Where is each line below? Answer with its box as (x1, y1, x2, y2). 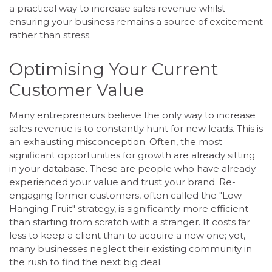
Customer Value (9, 79, 144, 100)
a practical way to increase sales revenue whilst (9, 2, 225, 14)
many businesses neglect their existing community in (9, 242, 252, 254)
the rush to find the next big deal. (9, 256, 162, 268)
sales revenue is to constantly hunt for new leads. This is (9, 122, 263, 134)
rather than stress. (9, 29, 91, 41)
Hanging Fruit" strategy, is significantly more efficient (9, 202, 248, 214)
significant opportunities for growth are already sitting (9, 149, 255, 161)
